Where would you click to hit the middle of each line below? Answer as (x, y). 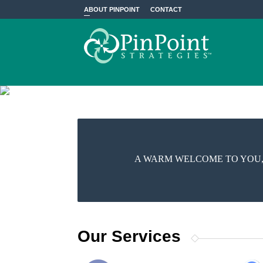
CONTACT (166, 9)
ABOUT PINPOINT (112, 9)
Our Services (129, 236)
